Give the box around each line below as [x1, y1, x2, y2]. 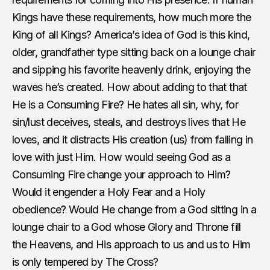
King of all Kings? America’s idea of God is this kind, [12, 28, 250, 41]
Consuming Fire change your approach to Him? [12, 168, 231, 181]
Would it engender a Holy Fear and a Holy [12, 185, 206, 198]
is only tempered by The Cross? [12, 255, 159, 268]
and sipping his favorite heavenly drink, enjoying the [12, 63, 251, 76]
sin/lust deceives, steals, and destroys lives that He [12, 115, 246, 128]
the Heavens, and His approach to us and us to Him [12, 237, 251, 251]
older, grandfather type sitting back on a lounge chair [12, 45, 256, 58]
